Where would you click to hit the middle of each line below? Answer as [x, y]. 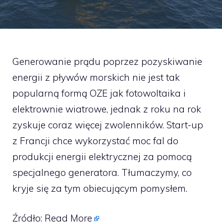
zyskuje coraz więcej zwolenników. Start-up [108, 125]
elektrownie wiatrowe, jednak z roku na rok [107, 109]
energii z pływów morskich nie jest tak [96, 77]
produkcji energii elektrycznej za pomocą [102, 156]
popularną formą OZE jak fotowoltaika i [99, 93]
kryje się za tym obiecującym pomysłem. [100, 188]
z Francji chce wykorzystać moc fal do [95, 140]
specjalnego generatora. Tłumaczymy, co [102, 172]
